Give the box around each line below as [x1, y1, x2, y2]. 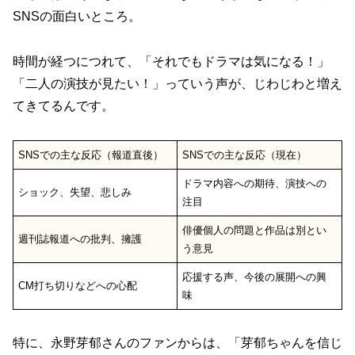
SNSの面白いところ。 [13, 10, 141, 23]
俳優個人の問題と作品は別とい [182, 223, 327, 236]
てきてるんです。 [13, 98, 114, 113]
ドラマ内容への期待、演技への [182, 177, 327, 189]
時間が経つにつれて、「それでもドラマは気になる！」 [13, 54, 330, 68]
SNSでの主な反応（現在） [182, 148, 307, 161]
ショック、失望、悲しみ [18, 185, 132, 198]
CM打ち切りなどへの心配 [18, 279, 138, 292]
